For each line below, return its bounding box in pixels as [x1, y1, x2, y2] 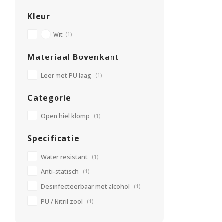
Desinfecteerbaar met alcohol [41, 182, 131, 191]
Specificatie [27, 133, 80, 144]
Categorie [27, 92, 72, 103]
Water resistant [41, 153, 89, 161]
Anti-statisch [41, 167, 80, 176]
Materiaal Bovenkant [27, 52, 120, 62]
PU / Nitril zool [41, 197, 84, 206]
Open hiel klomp [41, 112, 91, 120]
